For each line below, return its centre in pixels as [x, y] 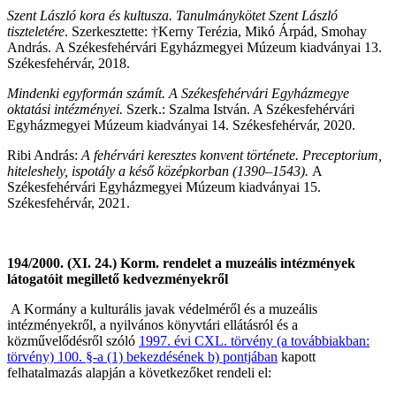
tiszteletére [36, 31]
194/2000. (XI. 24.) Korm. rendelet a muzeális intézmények [181, 263]
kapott [297, 356]
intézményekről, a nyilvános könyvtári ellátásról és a [152, 324]
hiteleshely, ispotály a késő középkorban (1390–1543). [160, 171]
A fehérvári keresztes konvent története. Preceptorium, [230, 155]
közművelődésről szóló [73, 340]
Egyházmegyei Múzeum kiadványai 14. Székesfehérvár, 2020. [181, 125]
